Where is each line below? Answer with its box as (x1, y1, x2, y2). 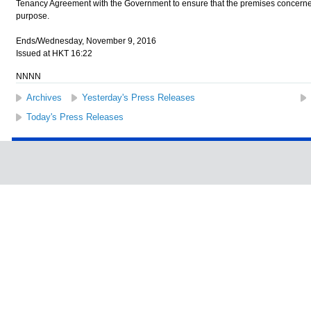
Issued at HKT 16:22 (15, 49, 92, 58)
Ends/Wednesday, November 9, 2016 (15, 36, 156, 46)
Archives (26, 92, 62, 103)
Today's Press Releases (26, 112, 124, 122)
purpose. (15, 11, 49, 21)
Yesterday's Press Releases (81, 92, 195, 103)
